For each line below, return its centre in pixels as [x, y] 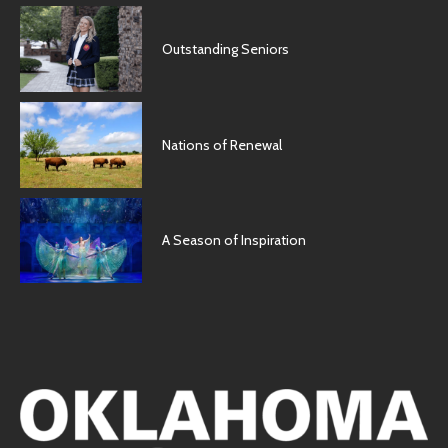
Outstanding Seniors [226, 49]
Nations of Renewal [222, 144]
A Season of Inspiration [234, 240]
